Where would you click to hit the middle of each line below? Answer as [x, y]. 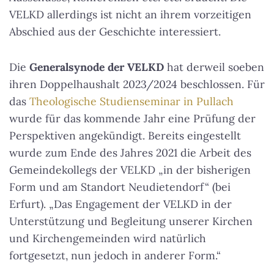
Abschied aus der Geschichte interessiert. [115, 31]
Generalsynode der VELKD [97, 67]
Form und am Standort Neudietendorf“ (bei [120, 187]
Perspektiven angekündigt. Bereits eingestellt [125, 135]
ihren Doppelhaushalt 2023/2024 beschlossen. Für [137, 84]
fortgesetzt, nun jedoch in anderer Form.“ [115, 255]
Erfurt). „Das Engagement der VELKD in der [120, 204]
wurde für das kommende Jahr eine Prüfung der [132, 118]
